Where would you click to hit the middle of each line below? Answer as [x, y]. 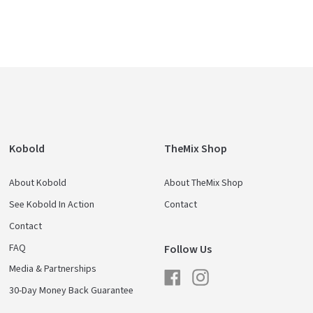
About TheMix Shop [203, 183]
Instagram [229, 272]
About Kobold [38, 183]
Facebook [201, 272]
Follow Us [188, 250]
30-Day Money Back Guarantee [72, 291]
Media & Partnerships [53, 269]
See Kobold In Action [52, 205]
